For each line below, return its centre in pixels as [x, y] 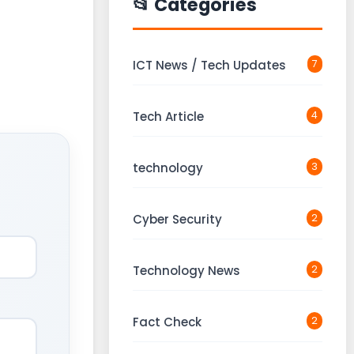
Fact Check [167, 322]
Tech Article [168, 117]
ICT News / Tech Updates [209, 65]
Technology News [186, 271]
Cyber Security [177, 219]
